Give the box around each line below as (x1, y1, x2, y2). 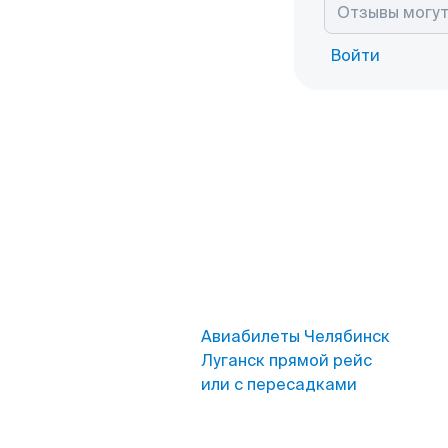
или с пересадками (201, 374, 357, 395)
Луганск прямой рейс (201, 350, 372, 371)
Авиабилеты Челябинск (201, 326, 390, 347)
